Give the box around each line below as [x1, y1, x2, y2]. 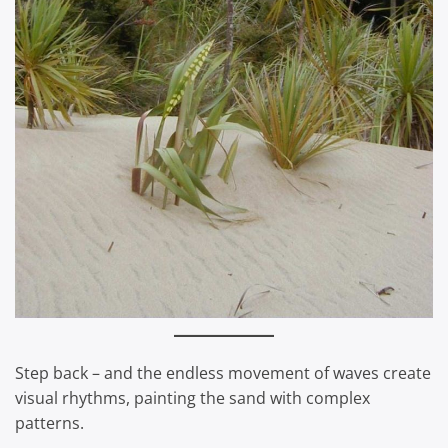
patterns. [15, 411, 84, 434]
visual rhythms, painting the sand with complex [15, 386, 370, 409]
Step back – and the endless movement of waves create [15, 361, 431, 384]
